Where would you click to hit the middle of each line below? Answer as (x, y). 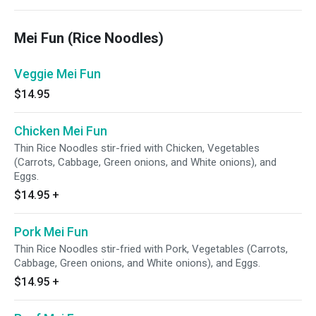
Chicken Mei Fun (61, 131)
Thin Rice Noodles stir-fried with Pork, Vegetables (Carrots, (151, 249)
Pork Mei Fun (51, 232)
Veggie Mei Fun (57, 74)
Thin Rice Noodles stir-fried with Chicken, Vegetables (137, 148)
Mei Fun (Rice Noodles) (89, 38)
